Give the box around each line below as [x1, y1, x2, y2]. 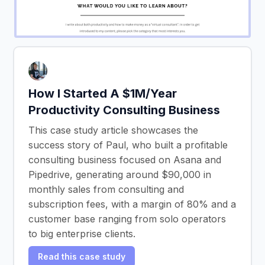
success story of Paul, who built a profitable [28, 138, 228, 151]
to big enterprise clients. [28, 227, 135, 240]
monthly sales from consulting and [28, 183, 184, 195]
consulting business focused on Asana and [28, 153, 221, 166]
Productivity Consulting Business [28, 102, 220, 117]
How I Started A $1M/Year [28, 86, 177, 101]
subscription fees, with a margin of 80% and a [28, 198, 236, 210]
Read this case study [38, 251, 125, 261]
